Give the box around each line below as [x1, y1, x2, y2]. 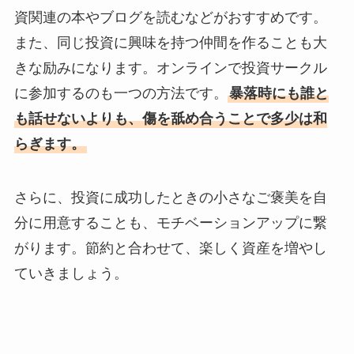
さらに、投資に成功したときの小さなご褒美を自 [13, 189, 327, 205]
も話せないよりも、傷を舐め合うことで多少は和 [13, 110, 327, 126]
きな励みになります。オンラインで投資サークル [13, 59, 327, 76]
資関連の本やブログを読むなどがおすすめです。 [13, 9, 327, 25]
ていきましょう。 [13, 265, 128, 281]
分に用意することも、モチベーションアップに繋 [13, 214, 327, 231]
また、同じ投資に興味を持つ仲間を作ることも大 [13, 34, 327, 51]
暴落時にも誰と [228, 85, 329, 101]
